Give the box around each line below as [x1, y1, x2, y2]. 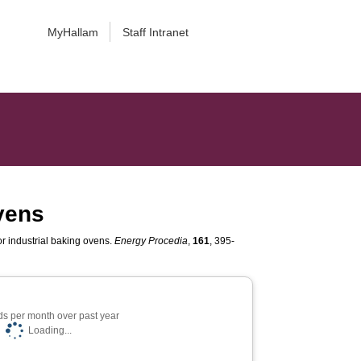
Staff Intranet [122, 26, 189, 39]
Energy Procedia [114, 235, 189, 247]
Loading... [27, 325, 72, 336]
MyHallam [47, 26, 98, 39]
